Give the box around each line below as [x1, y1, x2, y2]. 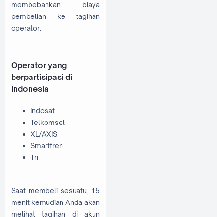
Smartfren [31, 141, 63, 150]
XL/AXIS [31, 129, 57, 138]
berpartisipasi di [11, 72, 72, 82]
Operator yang [11, 61, 67, 70]
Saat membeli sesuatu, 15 [11, 186, 100, 195]
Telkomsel [31, 118, 65, 126]
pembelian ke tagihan [11, 12, 100, 21]
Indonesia [11, 84, 49, 93]
